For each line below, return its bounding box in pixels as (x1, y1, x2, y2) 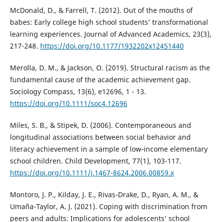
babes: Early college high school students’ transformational (9, 17, 208, 27)
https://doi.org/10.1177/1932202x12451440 (40, 41, 184, 51)
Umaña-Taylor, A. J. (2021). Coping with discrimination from (9, 201, 207, 211)
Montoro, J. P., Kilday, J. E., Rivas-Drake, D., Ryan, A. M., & (9, 189, 198, 199)
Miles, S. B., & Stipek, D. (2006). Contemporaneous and (9, 120, 191, 130)
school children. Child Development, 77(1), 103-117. (9, 156, 181, 166)
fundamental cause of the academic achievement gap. (9, 74, 191, 84)
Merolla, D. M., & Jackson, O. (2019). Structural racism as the (9, 62, 210, 72)
